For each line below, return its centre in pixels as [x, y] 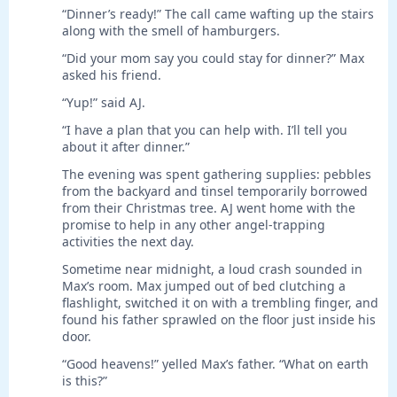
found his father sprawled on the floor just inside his [219, 320]
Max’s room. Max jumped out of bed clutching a [204, 286]
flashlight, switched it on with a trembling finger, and [220, 303]
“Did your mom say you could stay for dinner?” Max [213, 58]
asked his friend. [112, 75]
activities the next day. [128, 242]
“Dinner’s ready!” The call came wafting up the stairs [218, 14]
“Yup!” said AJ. [104, 103]
